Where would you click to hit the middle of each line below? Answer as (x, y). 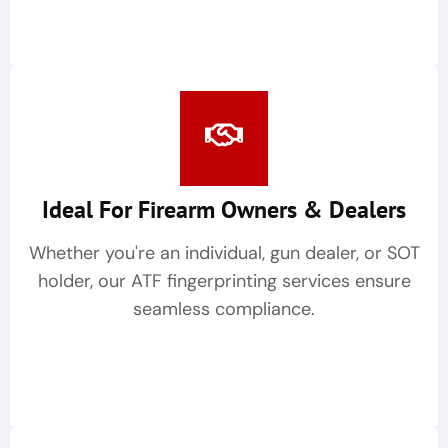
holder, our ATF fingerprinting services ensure (224, 281)
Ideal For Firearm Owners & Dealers (224, 210)
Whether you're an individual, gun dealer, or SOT (224, 253)
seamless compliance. (224, 309)
